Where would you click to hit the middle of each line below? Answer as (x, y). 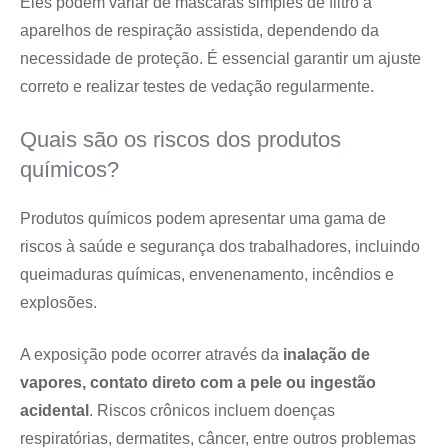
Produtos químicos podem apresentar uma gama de (203, 218)
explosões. (58, 302)
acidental (54, 410)
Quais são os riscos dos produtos (180, 139)
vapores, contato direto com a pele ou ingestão (198, 382)
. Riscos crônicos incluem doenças (212, 410)
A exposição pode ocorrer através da (149, 354)
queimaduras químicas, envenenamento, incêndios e (207, 274)
